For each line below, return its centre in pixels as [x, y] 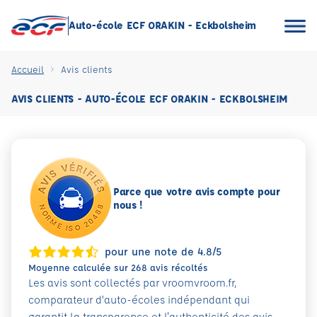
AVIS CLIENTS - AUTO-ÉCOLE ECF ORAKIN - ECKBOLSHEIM [150, 99]
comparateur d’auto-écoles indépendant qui [139, 300]
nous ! [128, 205]
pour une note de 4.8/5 [163, 252]
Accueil [28, 69]
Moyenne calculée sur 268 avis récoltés [118, 267]
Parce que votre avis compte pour [197, 191]
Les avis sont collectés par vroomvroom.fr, [132, 283]
